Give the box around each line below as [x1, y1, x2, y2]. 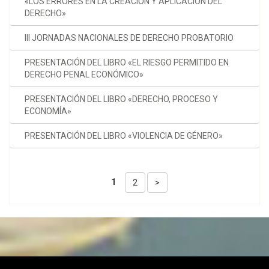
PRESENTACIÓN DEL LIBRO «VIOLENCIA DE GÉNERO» [25, 131, 223, 141]
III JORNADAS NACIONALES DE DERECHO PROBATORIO [25, 33, 234, 43]
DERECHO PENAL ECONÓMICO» [25, 70, 144, 80]
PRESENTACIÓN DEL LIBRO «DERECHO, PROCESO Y [25, 94, 218, 104]
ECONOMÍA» [25, 106, 71, 116]
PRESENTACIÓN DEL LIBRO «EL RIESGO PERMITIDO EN [25, 58, 229, 68]
